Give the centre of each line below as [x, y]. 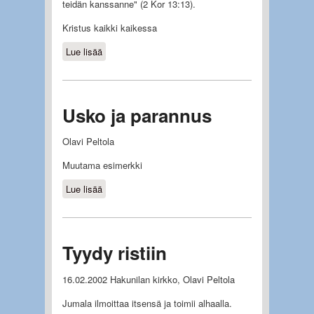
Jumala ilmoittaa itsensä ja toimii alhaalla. [147, 303]
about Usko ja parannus [150, 189]
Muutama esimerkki [102, 165]
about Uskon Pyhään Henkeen [164, 51]
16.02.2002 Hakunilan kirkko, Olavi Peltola [148, 280]
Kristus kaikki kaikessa [109, 27]
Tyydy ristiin [114, 253]
